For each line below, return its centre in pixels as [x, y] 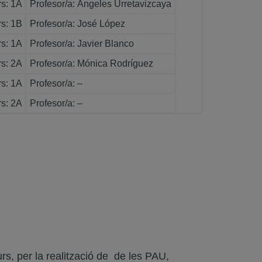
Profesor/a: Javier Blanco [82, 44]
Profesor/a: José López [77, 24]
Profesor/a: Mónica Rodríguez [92, 63]
